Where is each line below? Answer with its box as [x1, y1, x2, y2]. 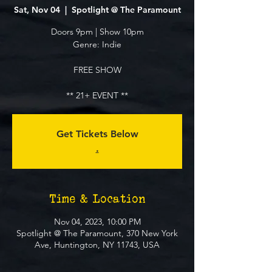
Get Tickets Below [56, 128, 138, 140]
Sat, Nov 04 [13, 4, 60, 15]
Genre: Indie [73, 39, 121, 50]
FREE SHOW [73, 64, 121, 75]
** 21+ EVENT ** [66, 90, 128, 101]
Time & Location [49, 192, 146, 205]
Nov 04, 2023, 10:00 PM [53, 216, 141, 227]
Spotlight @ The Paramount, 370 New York [16, 228, 178, 239]
